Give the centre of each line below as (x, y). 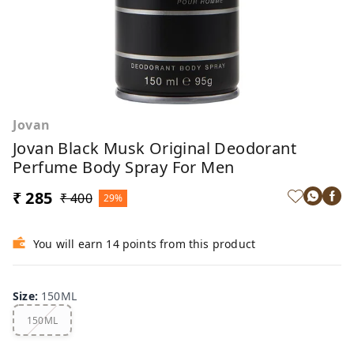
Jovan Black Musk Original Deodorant (154, 148)
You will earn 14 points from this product (145, 244)
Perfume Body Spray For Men (124, 167)
